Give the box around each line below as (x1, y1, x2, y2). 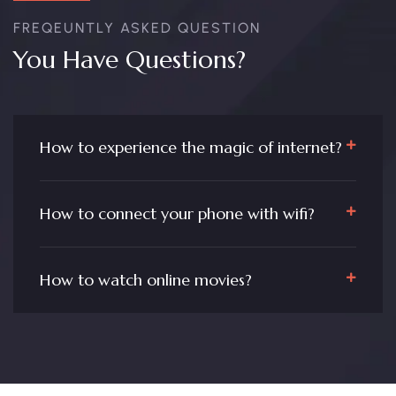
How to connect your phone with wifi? (40, 203, 315, 224)
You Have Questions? (13, 44, 246, 75)
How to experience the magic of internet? (40, 137, 342, 157)
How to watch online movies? (40, 270, 252, 290)
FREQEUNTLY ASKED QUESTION (13, 19, 261, 36)
